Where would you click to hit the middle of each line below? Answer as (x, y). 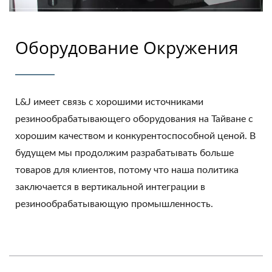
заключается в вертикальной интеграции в (110, 187)
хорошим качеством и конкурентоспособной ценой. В (135, 136)
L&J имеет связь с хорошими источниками (109, 102)
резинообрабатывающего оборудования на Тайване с (134, 119)
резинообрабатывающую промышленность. (114, 204)
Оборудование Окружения (127, 48)
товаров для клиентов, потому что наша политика (127, 170)
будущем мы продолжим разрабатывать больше (124, 153)
